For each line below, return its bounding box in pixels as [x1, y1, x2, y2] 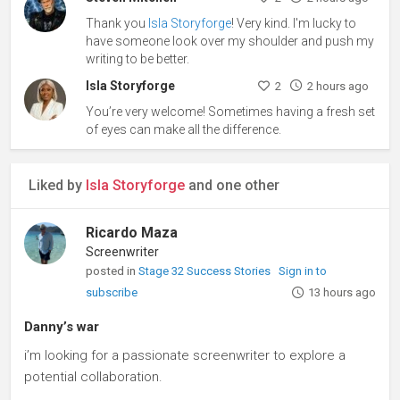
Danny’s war [24, 319, 99, 336]
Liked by [29, 177, 86, 195]
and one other [185, 177, 279, 195]
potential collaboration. [24, 369, 162, 386]
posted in [86, 263, 139, 279]
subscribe [86, 286, 138, 300]
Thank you [86, 16, 149, 31]
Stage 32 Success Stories [138, 264, 274, 279]
